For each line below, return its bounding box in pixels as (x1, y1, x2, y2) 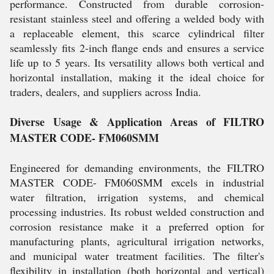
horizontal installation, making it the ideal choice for (10, 70, 264, 84)
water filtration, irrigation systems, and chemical (10, 190, 264, 204)
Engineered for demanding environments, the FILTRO (10, 160, 264, 175)
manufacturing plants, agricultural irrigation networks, (10, 234, 264, 248)
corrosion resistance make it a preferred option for (10, 219, 264, 234)
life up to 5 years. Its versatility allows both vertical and (10, 55, 264, 70)
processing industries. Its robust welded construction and (10, 204, 264, 219)
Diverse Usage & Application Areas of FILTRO (10, 114, 264, 130)
